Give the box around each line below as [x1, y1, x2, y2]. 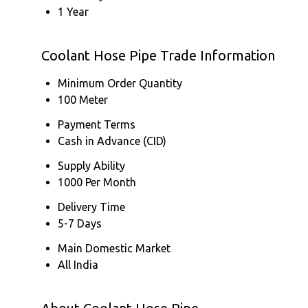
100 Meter [58, 93, 108, 106]
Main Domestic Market [58, 242, 170, 254]
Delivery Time [58, 201, 125, 213]
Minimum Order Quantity [58, 77, 182, 89]
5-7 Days [58, 217, 102, 230]
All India [58, 258, 98, 271]
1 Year [58, 5, 89, 18]
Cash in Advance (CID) [58, 135, 166, 147]
